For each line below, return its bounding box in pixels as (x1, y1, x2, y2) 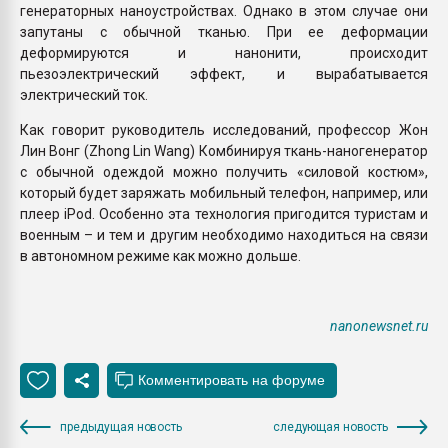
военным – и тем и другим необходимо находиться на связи (20, 226, 428, 243)
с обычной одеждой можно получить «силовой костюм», (20, 163, 428, 180)
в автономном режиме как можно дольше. (20, 247, 301, 264)
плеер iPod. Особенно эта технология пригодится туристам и (20, 205, 428, 222)
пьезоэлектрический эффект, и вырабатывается (20, 65, 428, 82)
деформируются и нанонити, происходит (20, 44, 428, 61)
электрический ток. (20, 86, 148, 103)
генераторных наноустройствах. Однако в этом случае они (20, 2, 428, 19)
